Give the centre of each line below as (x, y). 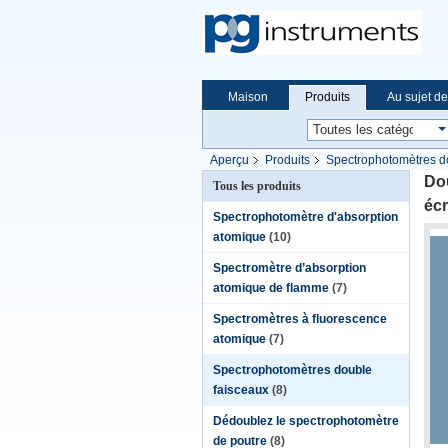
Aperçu (229, 160)
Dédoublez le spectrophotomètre (306, 421)
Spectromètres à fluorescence (300, 319)
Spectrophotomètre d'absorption (305, 217)
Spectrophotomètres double (292, 370)
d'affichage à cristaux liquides (282, 180)
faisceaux (241, 390)
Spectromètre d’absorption (289, 268)
